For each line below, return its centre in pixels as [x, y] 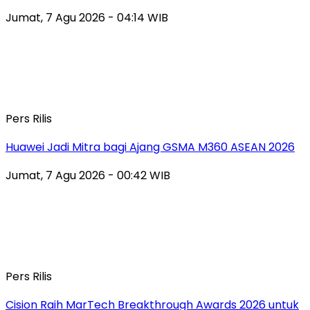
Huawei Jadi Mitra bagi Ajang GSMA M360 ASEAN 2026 [150, 147]
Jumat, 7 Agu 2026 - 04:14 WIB [87, 17]
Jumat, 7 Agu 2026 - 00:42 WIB [88, 175]
